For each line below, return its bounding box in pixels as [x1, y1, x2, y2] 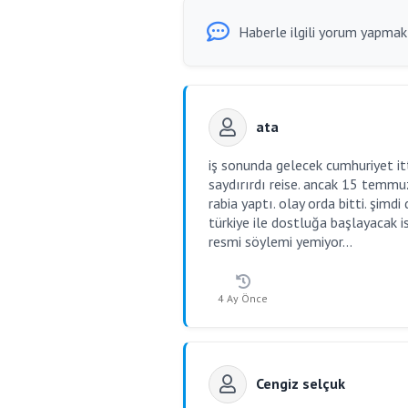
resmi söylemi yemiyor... [209, 232, 352, 250]
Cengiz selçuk [256, 374, 345, 393]
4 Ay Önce [218, 291, 268, 305]
